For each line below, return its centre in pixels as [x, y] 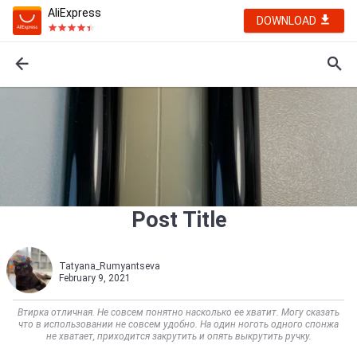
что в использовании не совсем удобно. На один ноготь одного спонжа [178, 324]
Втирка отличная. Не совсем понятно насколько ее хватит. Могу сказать [178, 312]
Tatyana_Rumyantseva [110, 266]
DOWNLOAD [288, 21]
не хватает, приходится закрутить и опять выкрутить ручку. [178, 336]
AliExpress [75, 13]
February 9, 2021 [95, 278]
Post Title [178, 220]
